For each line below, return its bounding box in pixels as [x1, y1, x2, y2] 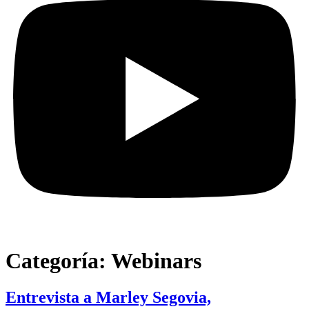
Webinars [111, 248, 201, 274]
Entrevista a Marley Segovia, [6, 288, 211, 307]
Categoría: [6, 248, 111, 274]
